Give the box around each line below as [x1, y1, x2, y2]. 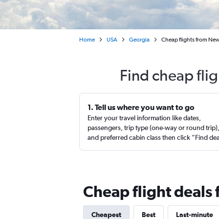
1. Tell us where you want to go [88, 103, 195, 111]
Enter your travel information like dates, [88, 114, 201, 122]
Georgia [129, 36, 150, 43]
